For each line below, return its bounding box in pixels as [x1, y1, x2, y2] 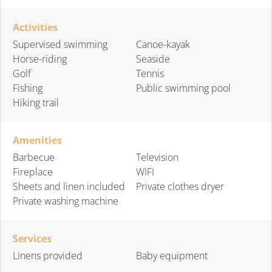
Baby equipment [136, 248, 208, 262]
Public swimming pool [136, 81, 231, 95]
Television [136, 150, 178, 164]
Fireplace [13, 165, 53, 178]
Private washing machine [13, 194, 118, 208]
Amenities [13, 133, 62, 147]
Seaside [136, 52, 170, 66]
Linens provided [13, 248, 83, 262]
